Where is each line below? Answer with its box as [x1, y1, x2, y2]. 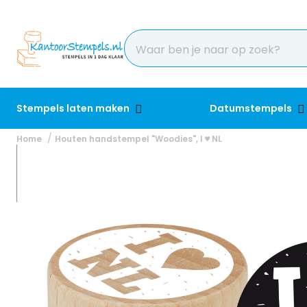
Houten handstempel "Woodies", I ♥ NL [55, 133, 222, 145]
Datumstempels [210, 101, 295, 115]
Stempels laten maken [16, 101, 132, 115]
